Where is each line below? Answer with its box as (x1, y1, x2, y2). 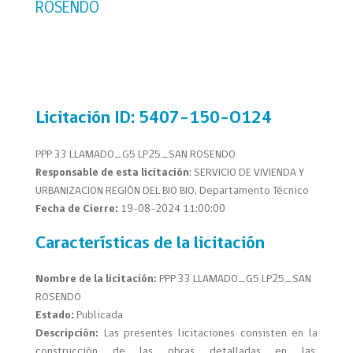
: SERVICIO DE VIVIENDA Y (188, 166, 304, 179)
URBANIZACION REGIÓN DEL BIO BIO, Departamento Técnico (35, 184, 309, 197)
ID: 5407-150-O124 (113, 110, 272, 128)
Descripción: (35, 328, 98, 340)
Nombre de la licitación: (35, 273, 157, 286)
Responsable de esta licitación (35, 166, 189, 179)
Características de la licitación (35, 234, 265, 253)
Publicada (76, 310, 123, 322)
